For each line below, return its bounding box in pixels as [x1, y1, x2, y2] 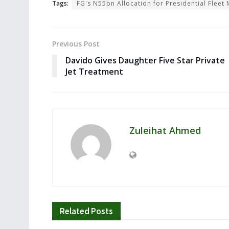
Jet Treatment [65, 66, 123, 78]
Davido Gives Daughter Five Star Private [65, 55, 225, 66]
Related [60, 205, 89, 217]
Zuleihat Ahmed [129, 124, 201, 137]
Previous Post [52, 39, 100, 49]
